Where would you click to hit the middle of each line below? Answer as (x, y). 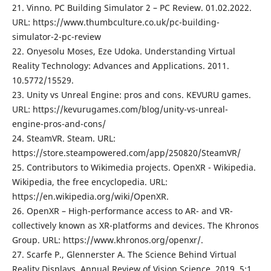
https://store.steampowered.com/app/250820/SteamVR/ (126, 153)
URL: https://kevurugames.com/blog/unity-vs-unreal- (120, 109)
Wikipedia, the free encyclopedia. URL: (90, 182)
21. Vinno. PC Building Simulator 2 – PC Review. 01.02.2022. (132, 8)
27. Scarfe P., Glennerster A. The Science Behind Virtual (124, 254)
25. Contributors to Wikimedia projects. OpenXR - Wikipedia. (134, 167)
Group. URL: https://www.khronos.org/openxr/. (107, 240)
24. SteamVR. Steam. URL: (64, 138)
